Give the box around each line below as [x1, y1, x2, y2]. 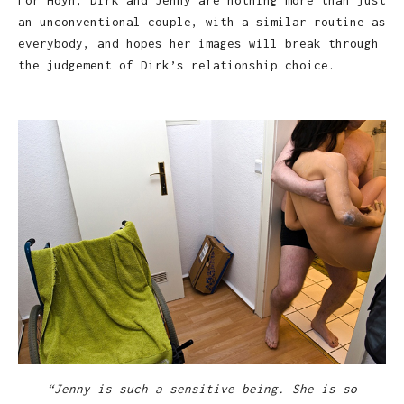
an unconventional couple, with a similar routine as [18, 14, 386, 30]
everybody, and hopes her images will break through [18, 36, 379, 51]
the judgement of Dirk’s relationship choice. [18, 58, 335, 73]
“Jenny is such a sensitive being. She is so [47, 381, 357, 397]
